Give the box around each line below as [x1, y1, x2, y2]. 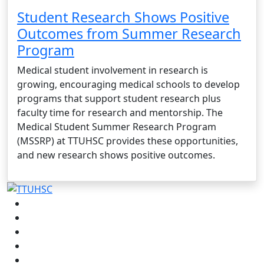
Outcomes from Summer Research [17, 24, 241, 43]
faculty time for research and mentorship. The [17, 105, 223, 119]
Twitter [25, 239, 57, 252]
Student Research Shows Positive [17, 7, 229, 27]
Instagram [25, 210, 72, 224]
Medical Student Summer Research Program [17, 120, 216, 133]
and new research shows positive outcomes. [17, 148, 215, 161]
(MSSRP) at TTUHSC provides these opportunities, [17, 134, 238, 147]
